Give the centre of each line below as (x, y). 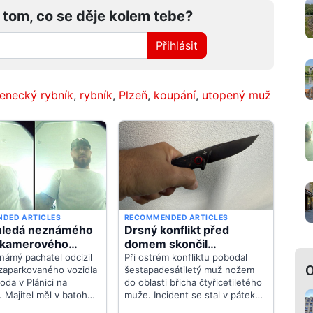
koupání (175, 95)
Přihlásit (177, 45)
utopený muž (236, 95)
